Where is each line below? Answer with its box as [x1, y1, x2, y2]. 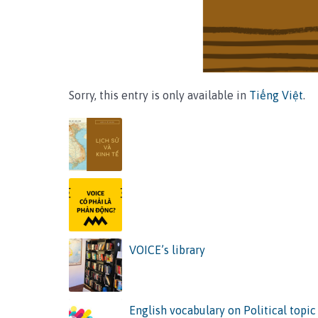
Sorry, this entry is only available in [69, 89, 249, 102]
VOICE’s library [129, 243, 205, 257]
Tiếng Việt [249, 89, 303, 102]
